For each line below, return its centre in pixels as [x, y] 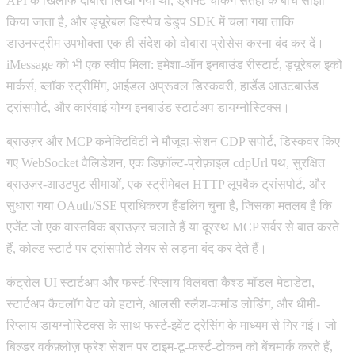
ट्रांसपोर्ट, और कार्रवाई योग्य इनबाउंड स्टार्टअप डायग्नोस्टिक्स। [148, 107]
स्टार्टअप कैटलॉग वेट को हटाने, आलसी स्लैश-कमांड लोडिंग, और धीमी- [163, 303]
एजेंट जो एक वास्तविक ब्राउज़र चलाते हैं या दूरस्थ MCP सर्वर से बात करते [173, 227]
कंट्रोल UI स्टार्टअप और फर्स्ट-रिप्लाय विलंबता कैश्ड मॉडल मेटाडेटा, [160, 282]
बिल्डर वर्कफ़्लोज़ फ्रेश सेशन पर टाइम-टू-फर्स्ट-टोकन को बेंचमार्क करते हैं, [170, 346]
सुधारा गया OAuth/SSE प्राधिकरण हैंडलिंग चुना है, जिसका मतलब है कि [169, 205]
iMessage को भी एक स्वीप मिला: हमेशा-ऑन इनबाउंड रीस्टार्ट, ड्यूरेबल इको [174, 64]
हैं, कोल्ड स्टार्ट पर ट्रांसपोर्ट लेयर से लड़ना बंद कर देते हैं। [137, 248]
